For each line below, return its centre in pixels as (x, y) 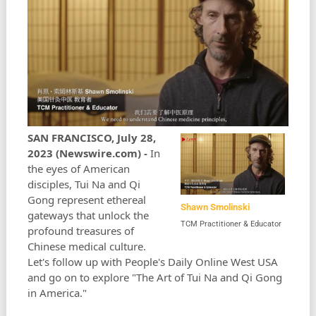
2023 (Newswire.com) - (89, 153)
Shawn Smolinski (215, 207)
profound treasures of (80, 231)
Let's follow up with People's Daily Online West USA (152, 262)
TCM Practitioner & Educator (231, 224)
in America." (57, 293)
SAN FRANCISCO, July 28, (91, 138)
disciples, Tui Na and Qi (84, 184)
